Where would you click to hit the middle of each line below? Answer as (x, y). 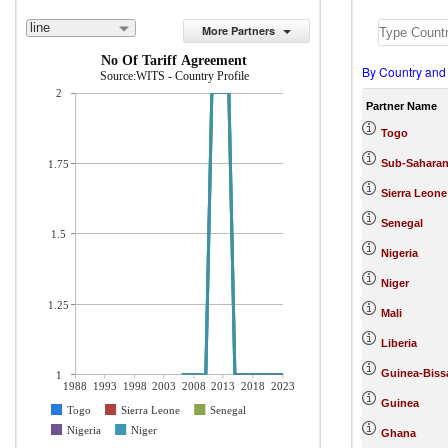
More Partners (238, 30)
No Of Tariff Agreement (174, 60)
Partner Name (401, 105)
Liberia (399, 343)
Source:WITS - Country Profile (174, 76)
